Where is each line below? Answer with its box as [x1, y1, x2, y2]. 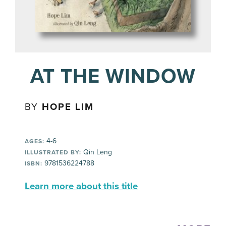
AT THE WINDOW [30, 64, 196, 88]
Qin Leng [81, 147, 112, 156]
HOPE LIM [42, 101, 94, 112]
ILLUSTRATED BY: [25, 148, 82, 156]
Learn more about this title [25, 180, 138, 192]
